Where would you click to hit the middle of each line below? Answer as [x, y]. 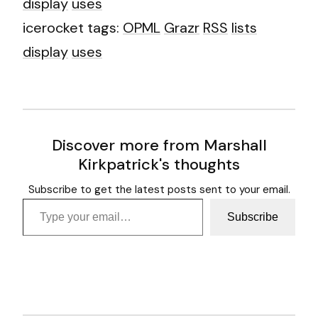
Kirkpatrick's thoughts [159, 164]
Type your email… [44, 198]
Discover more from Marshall [159, 145]
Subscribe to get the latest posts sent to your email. [159, 189]
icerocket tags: [73, 27]
